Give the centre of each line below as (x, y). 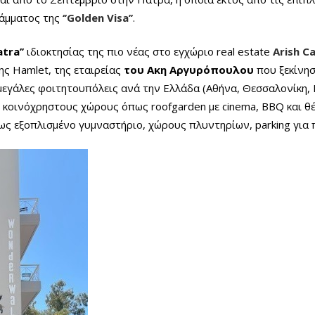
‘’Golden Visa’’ (98, 18)
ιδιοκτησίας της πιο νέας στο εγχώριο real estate (148, 51)
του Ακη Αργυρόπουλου (187, 70)
